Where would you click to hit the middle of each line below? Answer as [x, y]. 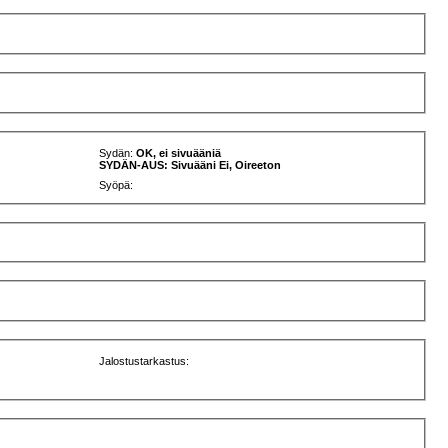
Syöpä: [116, 184]
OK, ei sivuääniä [179, 152]
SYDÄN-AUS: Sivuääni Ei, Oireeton [190, 164]
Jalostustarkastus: [144, 360]
